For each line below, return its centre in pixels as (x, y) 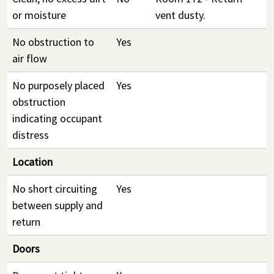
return (26, 222)
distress (31, 135)
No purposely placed (58, 85)
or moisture (39, 15)
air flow (30, 58)
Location (32, 162)
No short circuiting (55, 189)
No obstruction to (53, 42)
